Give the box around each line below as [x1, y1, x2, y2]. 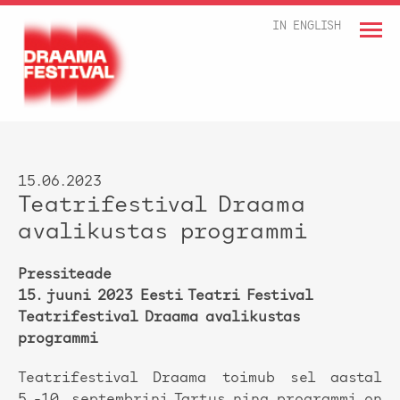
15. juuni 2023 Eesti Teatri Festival [18, 289, 313, 304]
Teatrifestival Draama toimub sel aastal [18, 371, 382, 387]
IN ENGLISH [272, 21, 341, 32]
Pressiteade [18, 268, 112, 283]
